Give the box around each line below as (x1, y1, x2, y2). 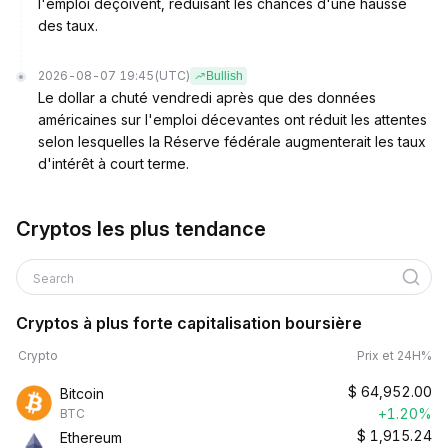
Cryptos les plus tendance (16, 217, 266, 241)
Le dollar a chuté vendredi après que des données (38, 89, 376, 106)
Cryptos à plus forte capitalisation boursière (16, 313, 362, 333)
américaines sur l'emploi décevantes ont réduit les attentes (38, 111, 427, 128)
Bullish (206, 69, 243, 83)
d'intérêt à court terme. (38, 155, 189, 172)
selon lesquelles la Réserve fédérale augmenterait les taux (38, 133, 426, 150)
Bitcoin (60, 385, 104, 402)
